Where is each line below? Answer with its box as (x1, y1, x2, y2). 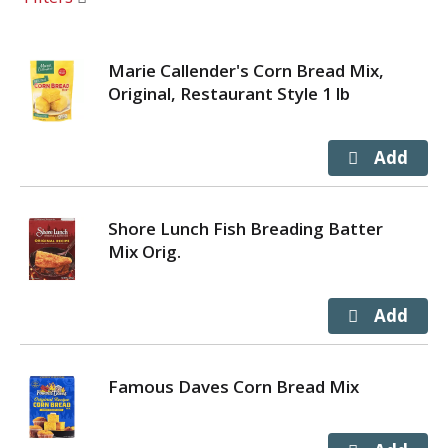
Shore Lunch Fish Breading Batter (108, 217, 383, 240)
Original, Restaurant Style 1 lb (108, 82, 350, 105)
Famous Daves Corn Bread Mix (108, 375, 359, 398)
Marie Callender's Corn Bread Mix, (108, 59, 384, 82)
